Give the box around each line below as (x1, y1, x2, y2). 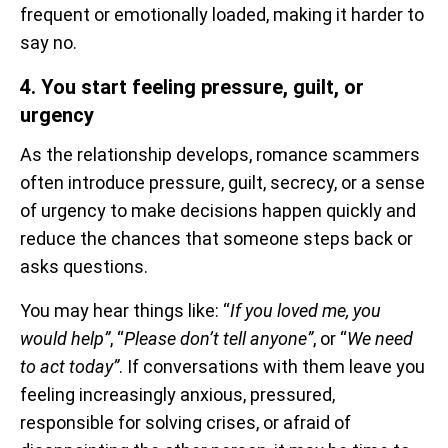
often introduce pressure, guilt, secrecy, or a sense (20, 171, 425, 193)
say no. (20, 31, 77, 53)
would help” (20, 327, 110, 349)
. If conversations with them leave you (119, 355, 425, 377)
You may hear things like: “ (20, 299, 230, 321)
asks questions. (20, 255, 148, 277)
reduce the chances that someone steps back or (20, 227, 413, 249)
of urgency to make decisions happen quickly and (20, 199, 416, 221)
